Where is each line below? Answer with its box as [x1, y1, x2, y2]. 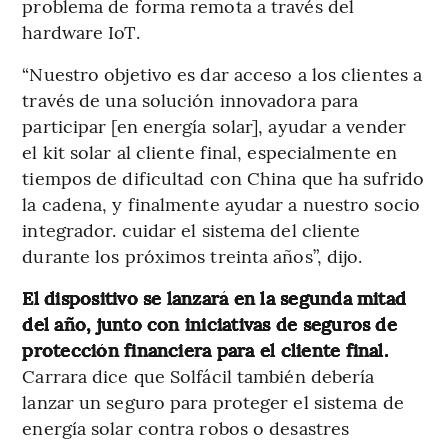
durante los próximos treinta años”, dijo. [22, 242, 363, 268]
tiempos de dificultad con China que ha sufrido [22, 164, 424, 190]
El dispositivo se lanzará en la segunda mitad [22, 284, 407, 310]
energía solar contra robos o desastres [22, 414, 350, 440]
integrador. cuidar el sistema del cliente [22, 216, 361, 242]
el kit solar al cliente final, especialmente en [22, 138, 398, 164]
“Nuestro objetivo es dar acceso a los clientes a [22, 60, 423, 86]
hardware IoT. [22, 18, 140, 44]
